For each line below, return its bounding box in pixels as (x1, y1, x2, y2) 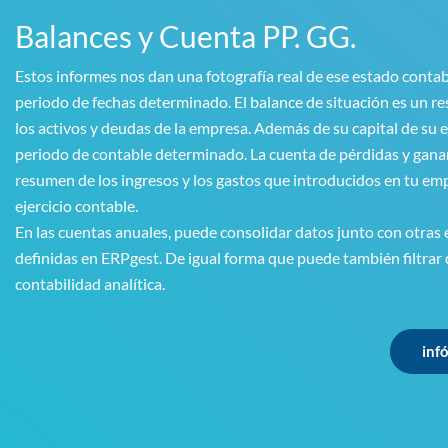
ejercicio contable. (15, 195, 138, 215)
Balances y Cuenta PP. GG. (15, 17, 356, 54)
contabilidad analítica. (15, 273, 165, 293)
